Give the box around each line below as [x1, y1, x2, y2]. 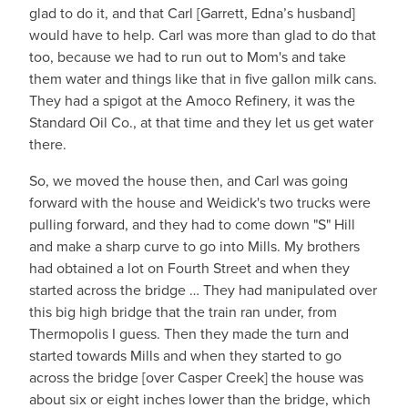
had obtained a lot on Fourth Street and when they [29, 258, 350, 279]
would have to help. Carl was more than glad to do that [29, 25, 376, 46]
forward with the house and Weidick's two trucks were [29, 192, 371, 213]
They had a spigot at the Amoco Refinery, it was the [29, 90, 355, 111]
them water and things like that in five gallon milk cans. [29, 68, 377, 89]
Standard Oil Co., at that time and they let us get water [29, 112, 373, 133]
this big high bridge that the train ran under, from [29, 301, 337, 322]
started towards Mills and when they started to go [29, 345, 342, 366]
